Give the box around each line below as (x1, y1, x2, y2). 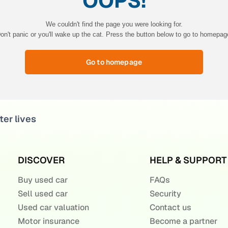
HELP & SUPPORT (149, 154, 227, 166)
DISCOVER (17, 154, 65, 166)
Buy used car (17, 175, 68, 185)
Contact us (149, 202, 191, 213)
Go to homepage (86, 57, 142, 67)
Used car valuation (17, 202, 89, 213)
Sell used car (17, 188, 68, 199)
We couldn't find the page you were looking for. (45, 20, 183, 28)
